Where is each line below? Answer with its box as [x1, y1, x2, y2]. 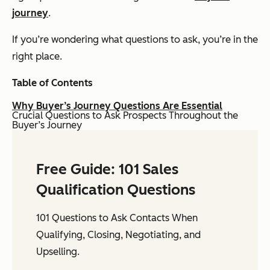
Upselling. [36, 245, 80, 257]
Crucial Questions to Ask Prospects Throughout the [12, 109, 238, 121]
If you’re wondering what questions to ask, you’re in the [12, 33, 258, 45]
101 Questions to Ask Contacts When [36, 212, 198, 224]
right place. [12, 50, 62, 62]
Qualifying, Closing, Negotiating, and [36, 228, 201, 240]
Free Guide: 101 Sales [36, 160, 178, 178]
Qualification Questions [36, 180, 195, 198]
